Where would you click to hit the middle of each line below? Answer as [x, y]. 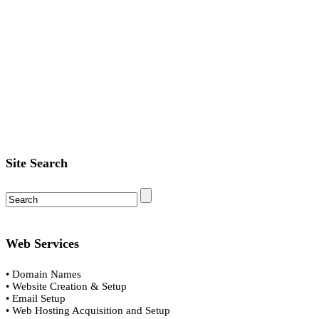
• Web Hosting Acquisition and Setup [88, 310]
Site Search [37, 163]
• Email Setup [36, 298]
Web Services [42, 243]
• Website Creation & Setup [66, 286]
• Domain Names [43, 274]
